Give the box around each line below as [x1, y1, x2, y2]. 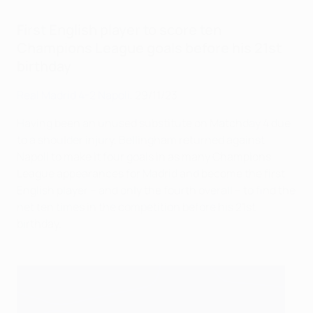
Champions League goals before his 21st [17, 38, 282, 58]
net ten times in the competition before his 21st [17, 199, 256, 215]
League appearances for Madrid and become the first [17, 166, 285, 182]
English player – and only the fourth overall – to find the [17, 182, 296, 198]
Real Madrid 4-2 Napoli [17, 87, 130, 103]
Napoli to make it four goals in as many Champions [17, 149, 271, 165]
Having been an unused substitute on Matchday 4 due [17, 115, 291, 131]
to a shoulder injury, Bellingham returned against [17, 132, 265, 148]
